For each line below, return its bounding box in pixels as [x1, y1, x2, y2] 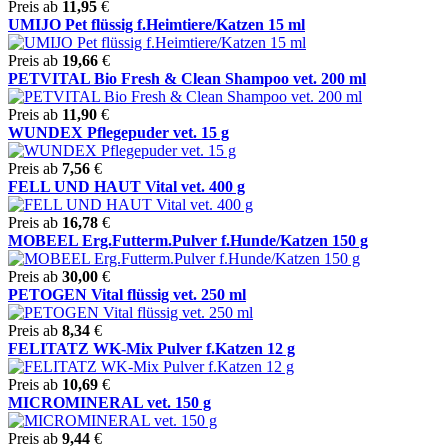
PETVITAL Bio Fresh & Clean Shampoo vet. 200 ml [8, 69, 366, 87]
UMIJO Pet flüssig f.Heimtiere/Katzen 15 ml [8, 15, 305, 33]
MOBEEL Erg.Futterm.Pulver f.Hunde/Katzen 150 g [8, 231, 368, 249]
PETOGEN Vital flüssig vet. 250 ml [8, 285, 246, 303]
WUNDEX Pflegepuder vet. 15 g [8, 123, 229, 141]
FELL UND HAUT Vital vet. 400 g [8, 177, 245, 195]
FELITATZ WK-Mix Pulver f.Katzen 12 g [8, 339, 295, 357]
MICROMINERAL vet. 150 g [8, 393, 211, 411]
